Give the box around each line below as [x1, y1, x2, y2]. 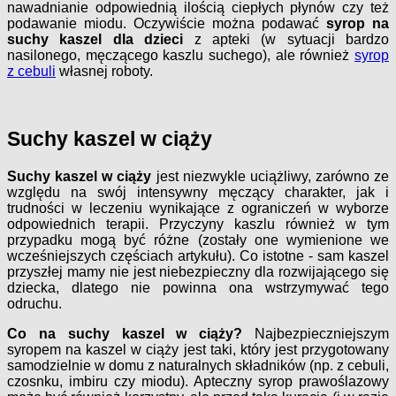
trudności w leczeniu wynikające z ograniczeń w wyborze [7, 200, 389, 216]
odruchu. [7, 295, 62, 311]
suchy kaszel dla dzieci [7, 31, 184, 47]
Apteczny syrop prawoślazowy [194, 373, 390, 389]
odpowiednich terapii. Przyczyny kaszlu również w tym [7, 216, 389, 232]
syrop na [326, 15, 389, 31]
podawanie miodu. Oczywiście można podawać [7, 15, 326, 31]
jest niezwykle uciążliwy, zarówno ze [151, 168, 389, 184]
